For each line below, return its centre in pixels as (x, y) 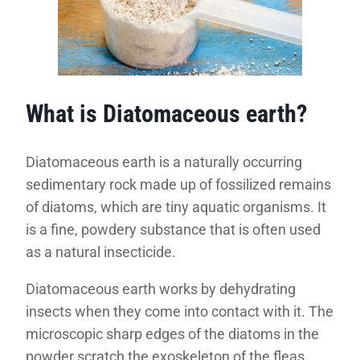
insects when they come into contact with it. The (180, 312)
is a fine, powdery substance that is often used (173, 230)
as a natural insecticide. (101, 252)
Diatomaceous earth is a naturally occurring (164, 162)
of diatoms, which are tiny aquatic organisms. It (176, 207)
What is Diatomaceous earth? (166, 113)
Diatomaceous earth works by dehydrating (161, 289)
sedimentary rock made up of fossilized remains (178, 185)
